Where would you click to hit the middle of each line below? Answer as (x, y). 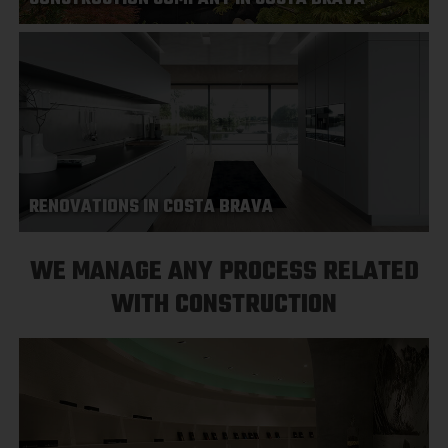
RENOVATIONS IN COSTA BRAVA (151, 207)
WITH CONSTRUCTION (224, 305)
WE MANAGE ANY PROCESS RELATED (224, 272)
